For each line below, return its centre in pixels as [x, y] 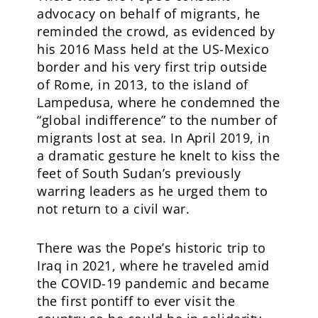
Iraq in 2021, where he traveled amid [153, 265]
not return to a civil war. [114, 208]
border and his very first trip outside [152, 66]
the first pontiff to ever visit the [136, 301]
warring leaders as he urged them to [153, 191]
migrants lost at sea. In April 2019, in [154, 137]
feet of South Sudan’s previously [139, 173]
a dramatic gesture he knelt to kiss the [159, 155]
